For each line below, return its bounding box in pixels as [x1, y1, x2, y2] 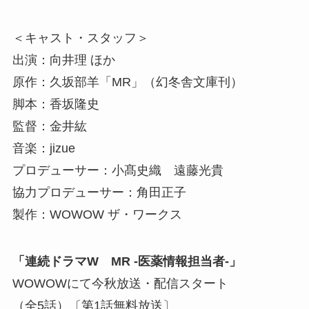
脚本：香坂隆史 [12, 97, 99, 111]
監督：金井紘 [12, 119, 87, 133]
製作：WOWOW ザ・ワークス [12, 207, 182, 221]
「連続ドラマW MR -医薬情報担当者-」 [12, 254, 241, 268]
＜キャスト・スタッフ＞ [12, 30, 149, 45]
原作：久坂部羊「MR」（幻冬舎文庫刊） [12, 74, 243, 89]
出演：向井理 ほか [12, 52, 115, 67]
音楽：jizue [12, 141, 75, 155]
